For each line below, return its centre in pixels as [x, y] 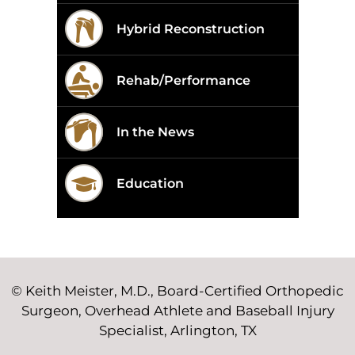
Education [150, 183]
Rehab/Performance [183, 80]
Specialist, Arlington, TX [177, 330]
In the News [155, 132]
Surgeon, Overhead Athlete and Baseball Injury [177, 311]
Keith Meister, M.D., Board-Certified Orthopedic [185, 291]
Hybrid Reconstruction [190, 29]
